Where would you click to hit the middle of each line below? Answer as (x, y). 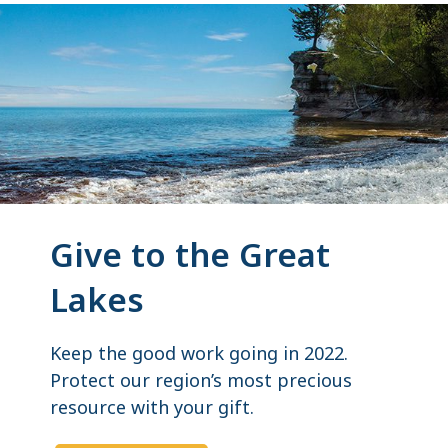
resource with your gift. (152, 406)
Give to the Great (190, 254)
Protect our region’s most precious (201, 379)
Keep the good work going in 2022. (199, 352)
